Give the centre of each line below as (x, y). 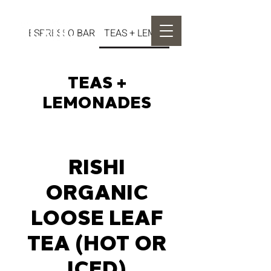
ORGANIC (97, 193)
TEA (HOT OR (97, 243)
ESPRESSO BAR (62, 33)
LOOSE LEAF (97, 218)
